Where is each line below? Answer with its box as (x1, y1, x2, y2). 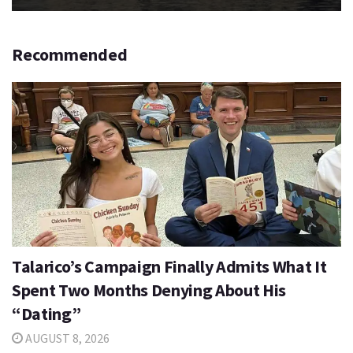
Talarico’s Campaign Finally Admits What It (12, 255, 327, 277)
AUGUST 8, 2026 (23, 329, 110, 346)
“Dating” (12, 302, 81, 325)
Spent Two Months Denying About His (12, 278, 287, 301)
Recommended (12, 43, 128, 65)
